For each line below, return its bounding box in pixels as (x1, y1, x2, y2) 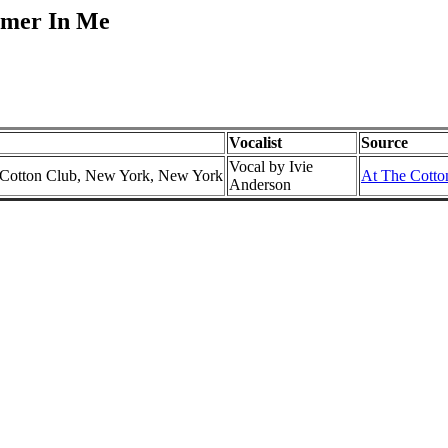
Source (361, 133, 408, 151)
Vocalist (229, 133, 282, 151)
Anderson (229, 175, 291, 193)
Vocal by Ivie (229, 157, 313, 175)
